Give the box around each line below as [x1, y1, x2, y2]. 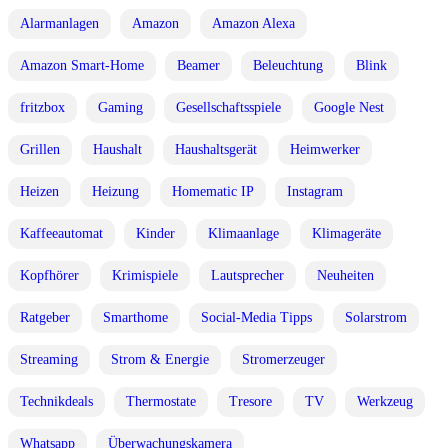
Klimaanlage [208, 226, 279, 242]
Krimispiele [112, 268, 178, 284]
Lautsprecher [211, 268, 284, 284]
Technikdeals [20, 394, 93, 410]
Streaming [20, 352, 78, 368]
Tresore [229, 394, 272, 410]
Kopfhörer [20, 268, 79, 284]
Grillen [20, 142, 60, 158]
